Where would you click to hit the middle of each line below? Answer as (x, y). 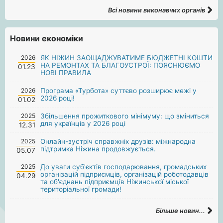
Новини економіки (47, 38)
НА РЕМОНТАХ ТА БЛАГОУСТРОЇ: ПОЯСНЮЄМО (120, 65)
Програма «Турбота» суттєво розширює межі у (119, 90)
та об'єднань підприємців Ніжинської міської (115, 181)
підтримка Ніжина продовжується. (98, 149)
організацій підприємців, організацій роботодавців (125, 174)
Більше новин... (181, 211)
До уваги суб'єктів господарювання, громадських (124, 167)
